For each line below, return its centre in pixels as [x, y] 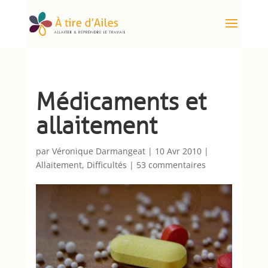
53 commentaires [171, 165]
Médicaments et [121, 102]
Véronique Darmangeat [98, 151]
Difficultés [106, 165]
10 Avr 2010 [178, 151]
